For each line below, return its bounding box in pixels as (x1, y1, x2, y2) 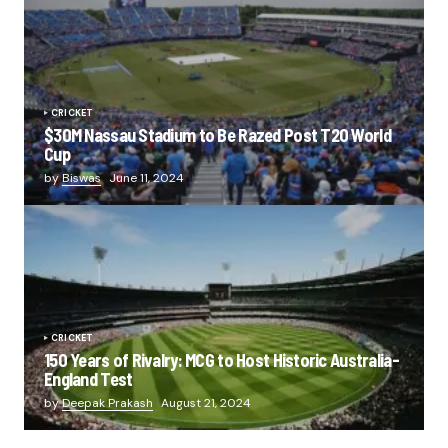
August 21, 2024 (161, 394, 251, 411)
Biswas (62, 169, 101, 186)
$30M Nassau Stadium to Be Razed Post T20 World (44, 123, 391, 146)
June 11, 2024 (109, 169, 184, 186)
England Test (44, 367, 133, 390)
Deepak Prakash (62, 394, 153, 411)
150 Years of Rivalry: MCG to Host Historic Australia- (44, 348, 399, 371)
